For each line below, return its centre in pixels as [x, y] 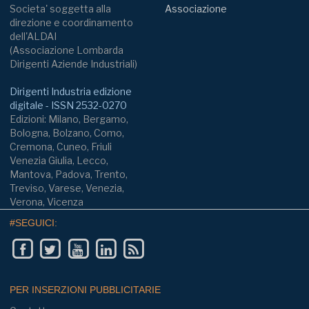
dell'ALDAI [33, 36]
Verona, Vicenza [47, 201]
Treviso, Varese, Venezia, [67, 188]
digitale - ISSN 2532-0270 [68, 105]
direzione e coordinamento [71, 22]
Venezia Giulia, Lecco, [59, 160]
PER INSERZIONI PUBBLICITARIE [85, 290]
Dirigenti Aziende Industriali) [73, 63]
